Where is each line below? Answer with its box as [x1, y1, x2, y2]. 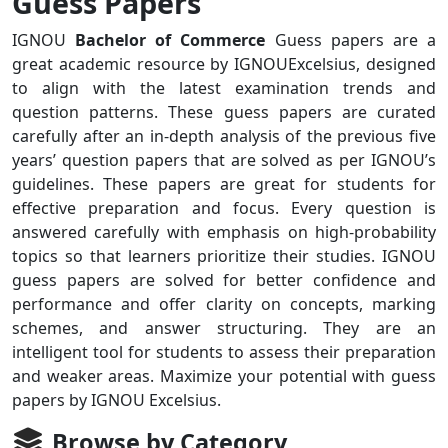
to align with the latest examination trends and [12, 77, 436, 99]
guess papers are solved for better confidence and [12, 269, 436, 291]
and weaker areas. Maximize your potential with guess [12, 365, 436, 387]
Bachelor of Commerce [75, 29, 266, 51]
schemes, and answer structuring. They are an [12, 317, 436, 339]
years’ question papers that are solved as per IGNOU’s [12, 149, 436, 171]
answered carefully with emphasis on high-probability [12, 221, 436, 243]
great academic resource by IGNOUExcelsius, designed [12, 53, 436, 75]
